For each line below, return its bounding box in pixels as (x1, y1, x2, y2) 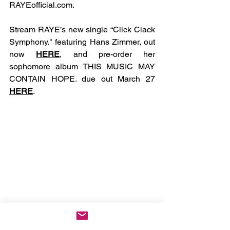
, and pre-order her (60, 49, 155, 59)
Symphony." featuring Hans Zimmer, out (9, 37, 155, 47)
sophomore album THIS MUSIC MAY (9, 62, 155, 71)
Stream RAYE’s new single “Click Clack (9, 25, 155, 34)
